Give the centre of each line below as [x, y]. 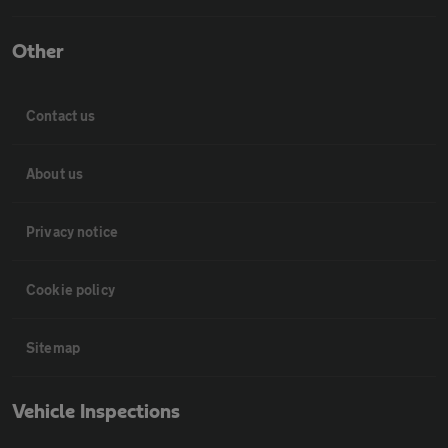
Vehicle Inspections [96, 412]
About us [55, 173]
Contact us [61, 115]
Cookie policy [70, 289]
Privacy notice [72, 231]
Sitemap [53, 347]
